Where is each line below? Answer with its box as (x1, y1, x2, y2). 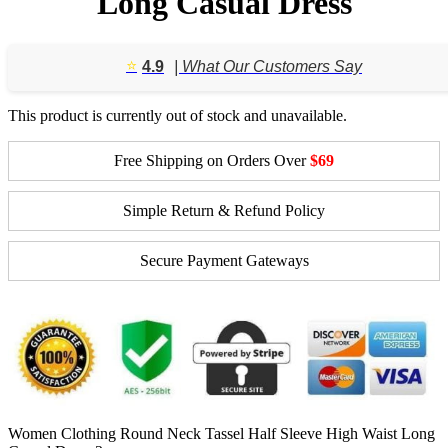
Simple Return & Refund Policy (123, 201, 325, 219)
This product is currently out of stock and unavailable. (8, 106, 347, 124)
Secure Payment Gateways (139, 251, 309, 269)
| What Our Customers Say (174, 58, 362, 75)
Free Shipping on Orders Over (114, 151, 310, 169)
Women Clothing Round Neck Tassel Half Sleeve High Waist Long (8, 425, 435, 443)
